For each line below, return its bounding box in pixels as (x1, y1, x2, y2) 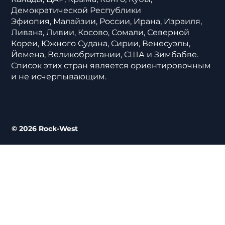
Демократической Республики (11, 5, 142, 15)
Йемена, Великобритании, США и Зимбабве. (11, 49, 199, 59)
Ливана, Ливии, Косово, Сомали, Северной (11, 27, 190, 37)
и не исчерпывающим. (11, 71, 107, 81)
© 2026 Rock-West (11, 124, 78, 133)
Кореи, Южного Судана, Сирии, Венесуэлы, (11, 38, 191, 48)
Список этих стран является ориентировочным (11, 60, 211, 70)
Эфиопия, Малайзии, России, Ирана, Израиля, (11, 16, 202, 26)
